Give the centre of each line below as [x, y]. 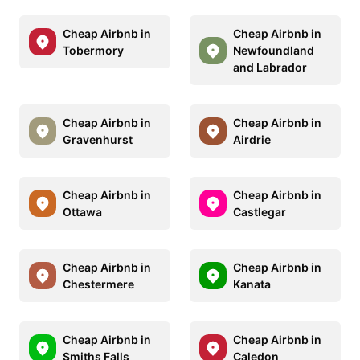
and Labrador [270, 67]
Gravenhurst [98, 140]
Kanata [252, 284]
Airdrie [252, 140]
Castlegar [260, 212]
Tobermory [93, 51]
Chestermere [98, 284]
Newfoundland [274, 51]
